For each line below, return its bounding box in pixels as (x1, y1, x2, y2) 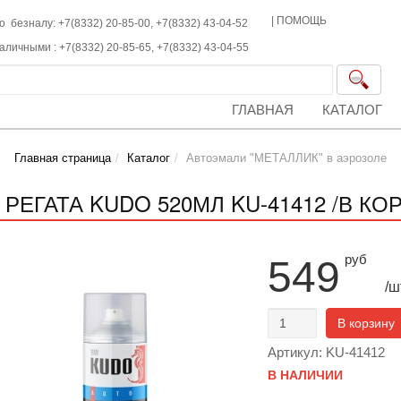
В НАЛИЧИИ (267, 368, 343, 382)
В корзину (337, 316, 395, 330)
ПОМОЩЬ (277, 14, 328, 27)
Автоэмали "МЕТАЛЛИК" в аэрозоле (186, 151, 387, 165)
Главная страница (14, 151, 111, 165)
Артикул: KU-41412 (267, 345, 385, 360)
